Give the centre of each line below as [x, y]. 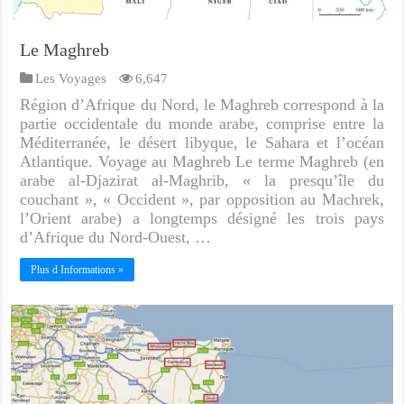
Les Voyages [71, 78]
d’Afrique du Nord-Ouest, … [116, 237]
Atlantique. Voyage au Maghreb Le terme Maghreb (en [202, 161]
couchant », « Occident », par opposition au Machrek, [202, 199]
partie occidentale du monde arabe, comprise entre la [202, 123]
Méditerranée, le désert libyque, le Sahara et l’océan [202, 142]
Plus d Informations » [78, 269]
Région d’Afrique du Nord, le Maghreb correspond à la [202, 104]
